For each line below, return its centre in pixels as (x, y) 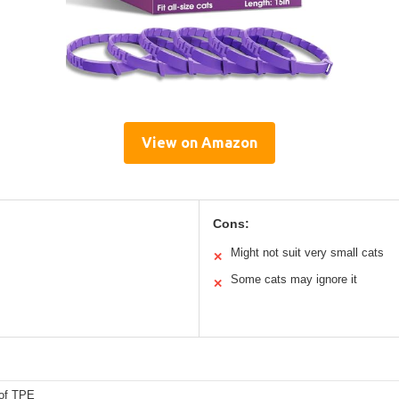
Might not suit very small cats (307, 252)
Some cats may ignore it (294, 279)
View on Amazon (199, 142)
